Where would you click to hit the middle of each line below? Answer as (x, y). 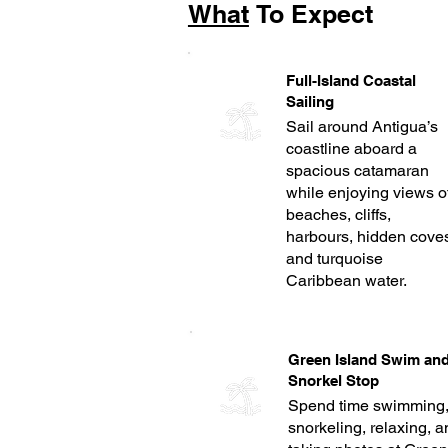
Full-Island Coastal (350, 80)
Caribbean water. (346, 280)
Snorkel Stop (333, 380)
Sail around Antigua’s (361, 126)
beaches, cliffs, (338, 214)
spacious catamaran (357, 170)
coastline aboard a (351, 148)
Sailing (309, 101)
